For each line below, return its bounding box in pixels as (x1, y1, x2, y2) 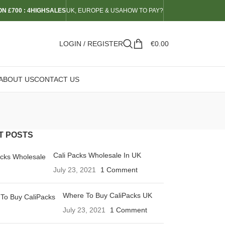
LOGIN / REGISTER (59, 40, 123, 48)
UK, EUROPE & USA (66, 7, 123, 14)
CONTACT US (34, 75, 79, 83)
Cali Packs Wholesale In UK (53, 151, 141, 159)
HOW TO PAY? (123, 7, 163, 14)
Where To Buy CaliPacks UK (62, 191, 152, 199)
